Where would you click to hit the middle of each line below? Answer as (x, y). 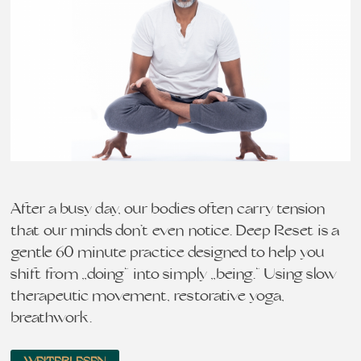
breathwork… (55, 318)
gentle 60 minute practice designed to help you (168, 253)
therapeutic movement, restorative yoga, (148, 297)
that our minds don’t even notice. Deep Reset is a (175, 231)
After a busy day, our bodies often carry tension (168, 210)
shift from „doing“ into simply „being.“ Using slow (174, 275)
